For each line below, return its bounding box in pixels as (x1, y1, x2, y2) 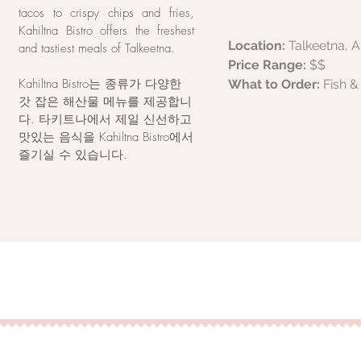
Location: (228, 38, 288, 53)
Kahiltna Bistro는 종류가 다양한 (19, 76, 181, 92)
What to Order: (228, 77, 323, 92)
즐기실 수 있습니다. (19, 147, 127, 163)
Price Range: (228, 57, 309, 73)
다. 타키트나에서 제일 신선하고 (19, 111, 192, 127)
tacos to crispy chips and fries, (19, 5, 194, 21)
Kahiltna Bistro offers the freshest (19, 23, 194, 39)
